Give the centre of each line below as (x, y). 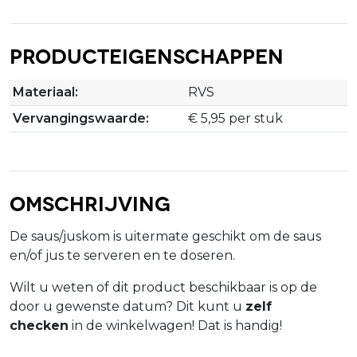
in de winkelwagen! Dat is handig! (177, 325)
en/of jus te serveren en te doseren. (122, 255)
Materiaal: (45, 92)
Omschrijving (90, 202)
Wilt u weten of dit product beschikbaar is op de (163, 287)
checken (39, 325)
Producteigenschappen (147, 55)
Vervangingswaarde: (81, 118)
